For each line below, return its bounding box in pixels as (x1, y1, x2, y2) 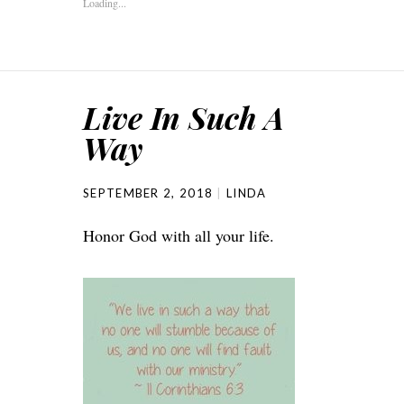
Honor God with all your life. (83, 224, 274, 246)
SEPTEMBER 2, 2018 (83, 185, 214, 200)
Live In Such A (83, 96, 284, 138)
